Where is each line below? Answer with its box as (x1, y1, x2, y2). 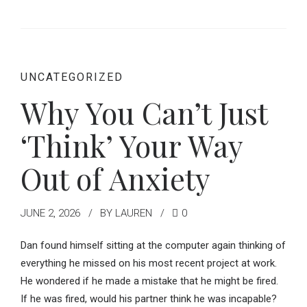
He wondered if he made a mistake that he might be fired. (21, 275, 278, 288)
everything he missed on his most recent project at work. (21, 257, 277, 270)
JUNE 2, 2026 (21, 206, 80, 219)
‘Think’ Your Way (21, 125, 243, 165)
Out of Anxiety (21, 158, 210, 198)
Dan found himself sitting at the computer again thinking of (21, 239, 286, 252)
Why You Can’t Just (21, 92, 267, 132)
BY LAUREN (100, 206, 152, 219)
